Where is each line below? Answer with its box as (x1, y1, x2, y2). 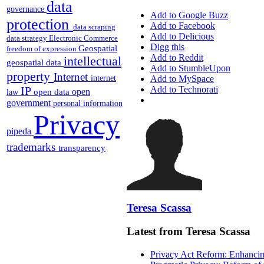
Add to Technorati (150, 84, 218, 95)
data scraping (73, 22, 115, 31)
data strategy (6, 33, 49, 42)
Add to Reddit (150, 52, 203, 63)
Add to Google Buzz (150, 10, 228, 21)
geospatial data (6, 57, 64, 67)
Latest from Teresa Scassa (127, 225, 250, 238)
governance (6, 4, 47, 14)
